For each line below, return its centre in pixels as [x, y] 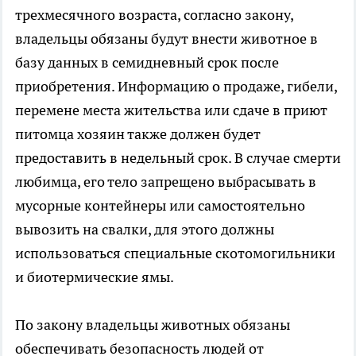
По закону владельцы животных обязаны [153, 325]
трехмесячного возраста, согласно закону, [154, 15]
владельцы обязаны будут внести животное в [166, 39]
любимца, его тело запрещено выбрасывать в [166, 182]
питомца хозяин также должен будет [138, 134]
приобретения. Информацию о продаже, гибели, [176, 87]
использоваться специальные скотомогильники [175, 253]
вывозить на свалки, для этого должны [145, 230]
